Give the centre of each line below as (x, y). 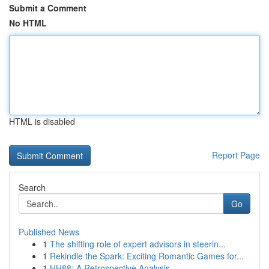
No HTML (28, 23)
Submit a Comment (48, 8)
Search (32, 187)
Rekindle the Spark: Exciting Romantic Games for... (147, 256)
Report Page (236, 155)
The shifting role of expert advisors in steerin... (138, 244)
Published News (49, 232)
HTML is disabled (42, 121)
